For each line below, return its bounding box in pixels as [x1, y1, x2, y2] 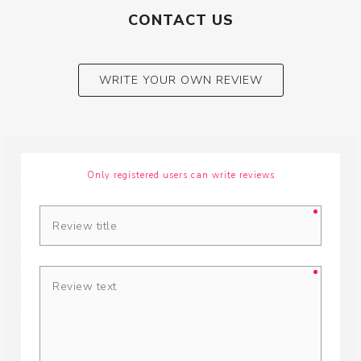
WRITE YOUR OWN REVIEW [98, 73, 263, 89]
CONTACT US [127, 10, 234, 31]
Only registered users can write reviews [86, 169, 275, 182]
